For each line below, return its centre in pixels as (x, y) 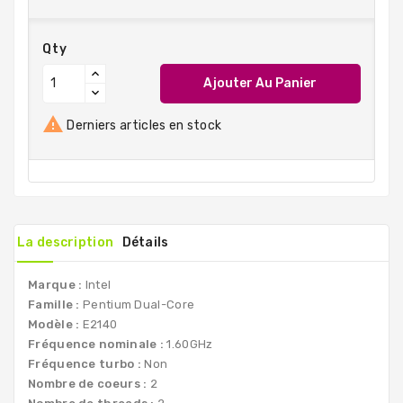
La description (66, 242)
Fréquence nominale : (96, 344)
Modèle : (54, 324)
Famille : (54, 304)
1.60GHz (188, 344)
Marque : (55, 284)
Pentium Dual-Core (137, 304)
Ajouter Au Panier (260, 84)
